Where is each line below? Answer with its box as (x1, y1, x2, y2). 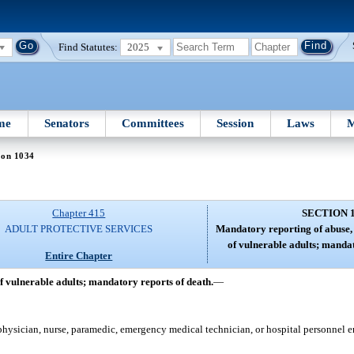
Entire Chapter (45, 249, 113, 262)
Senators (43, 116, 89, 130)
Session (217, 116, 254, 130)
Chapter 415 (52, 207, 106, 220)
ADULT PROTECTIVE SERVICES (5, 223, 153, 235)
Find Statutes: (58, 40, 119, 53)
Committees (122, 116, 185, 130)
